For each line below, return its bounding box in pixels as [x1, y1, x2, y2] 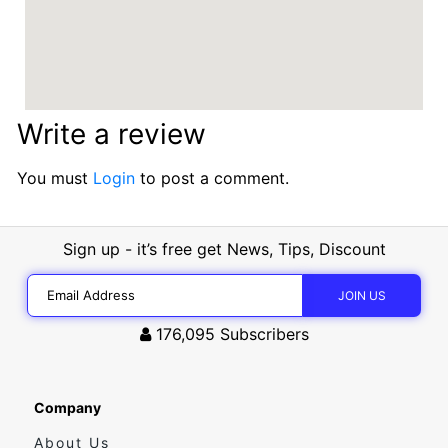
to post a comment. [135, 167, 289, 188]
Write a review [17, 116, 206, 151]
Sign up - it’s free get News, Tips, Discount [62, 238, 386, 259]
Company [34, 398, 101, 416]
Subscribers [219, 323, 309, 344]
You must [17, 167, 93, 188]
